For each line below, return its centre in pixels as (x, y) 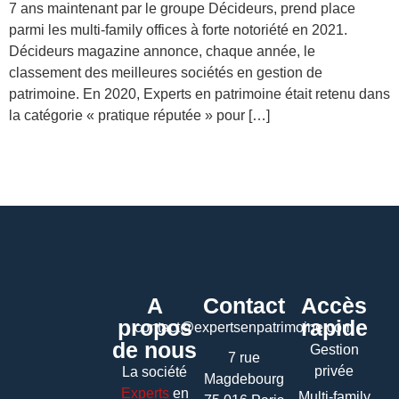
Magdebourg (244, 379)
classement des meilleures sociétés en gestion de (166, 73)
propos (155, 328)
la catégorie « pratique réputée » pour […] (139, 115)
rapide (334, 328)
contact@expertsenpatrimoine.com (244, 328)
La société (155, 372)
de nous (155, 350)
